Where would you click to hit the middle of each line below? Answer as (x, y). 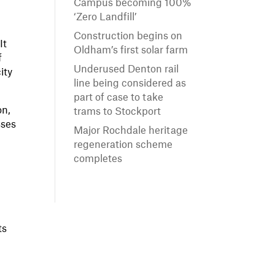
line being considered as (130, 84)
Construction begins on (128, 37)
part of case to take (119, 98)
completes (98, 159)
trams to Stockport (118, 112)
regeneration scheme (123, 145)
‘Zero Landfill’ (106, 17)
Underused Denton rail (126, 70)
